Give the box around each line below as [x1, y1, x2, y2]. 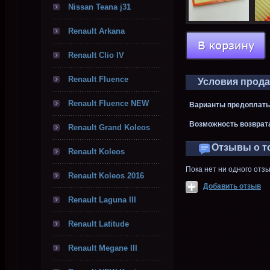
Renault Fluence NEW [68, 99, 149, 108]
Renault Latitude [68, 219, 129, 228]
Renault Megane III [68, 243, 137, 253]
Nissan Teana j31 [68, 2, 131, 11]
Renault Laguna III [68, 195, 136, 204]
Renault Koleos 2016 [68, 171, 144, 180]
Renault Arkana [68, 27, 125, 36]
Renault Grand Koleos [68, 123, 150, 132]
